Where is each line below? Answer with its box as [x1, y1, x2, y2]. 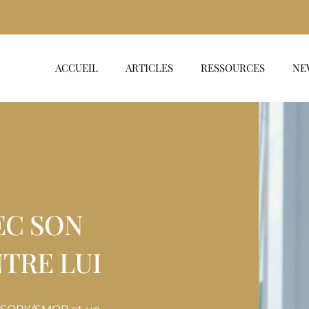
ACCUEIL [54, 60, 98, 74]
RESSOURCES [200, 60, 265, 74]
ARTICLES [125, 60, 173, 74]
